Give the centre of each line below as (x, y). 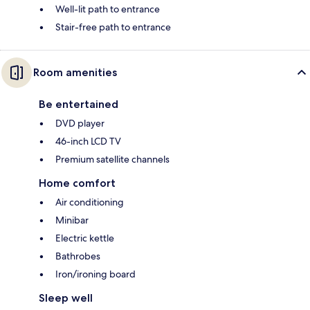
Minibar (72, 220)
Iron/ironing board (95, 274)
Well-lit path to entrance (108, 9)
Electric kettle (85, 238)
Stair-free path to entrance (113, 27)
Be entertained (79, 104)
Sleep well (66, 298)
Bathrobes (78, 256)
